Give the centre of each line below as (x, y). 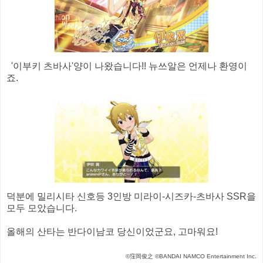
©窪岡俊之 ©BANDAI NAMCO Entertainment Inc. (191, 257)
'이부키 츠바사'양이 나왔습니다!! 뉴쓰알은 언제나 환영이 (127, 66)
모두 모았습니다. (42, 208)
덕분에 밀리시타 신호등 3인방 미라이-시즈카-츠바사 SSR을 (131, 197)
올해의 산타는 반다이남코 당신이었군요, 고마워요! (112, 232)
